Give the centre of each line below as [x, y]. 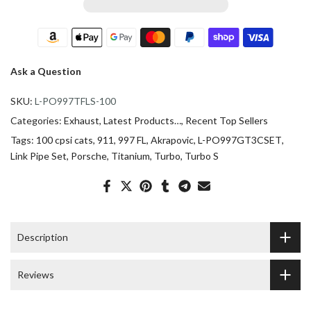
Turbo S [202, 155]
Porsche [89, 155]
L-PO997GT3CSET [240, 140]
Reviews [36, 275]
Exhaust [82, 120]
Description [43, 237]
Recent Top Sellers [227, 120]
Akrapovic [172, 140]
